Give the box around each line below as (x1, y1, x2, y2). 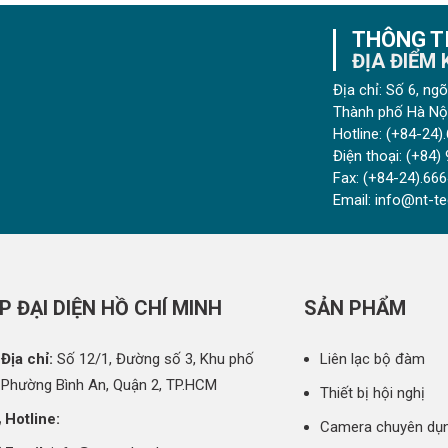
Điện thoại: (332, 146, 402, 165)
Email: (332, 190, 371, 209)
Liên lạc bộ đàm (320, 350, 426, 369)
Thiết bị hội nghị (320, 384, 426, 403)
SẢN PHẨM (304, 296, 407, 321)
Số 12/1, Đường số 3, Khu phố (52, 350, 254, 369)
